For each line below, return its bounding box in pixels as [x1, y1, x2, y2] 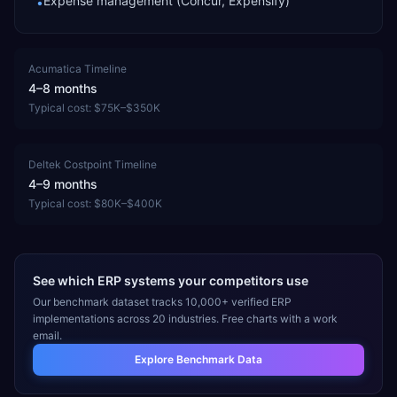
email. [33, 329, 62, 342]
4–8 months [28, 81, 97, 96]
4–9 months [28, 176, 97, 191]
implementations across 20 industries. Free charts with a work [33, 312, 338, 325]
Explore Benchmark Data [135, 353, 262, 366]
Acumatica [28, 62, 82, 75]
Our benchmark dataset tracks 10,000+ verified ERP [33, 295, 292, 308]
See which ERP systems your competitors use [33, 273, 308, 288]
